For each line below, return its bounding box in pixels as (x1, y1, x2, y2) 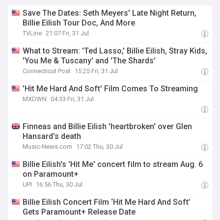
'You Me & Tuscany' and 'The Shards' (23, 56, 156, 65)
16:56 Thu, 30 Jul (36, 181, 83, 188)
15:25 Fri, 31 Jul (75, 67, 118, 75)
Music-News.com (23, 143, 73, 150)
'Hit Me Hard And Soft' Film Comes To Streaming (23, 84, 198, 93)
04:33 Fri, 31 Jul (51, 95, 94, 103)
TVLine (23, 29, 42, 37)
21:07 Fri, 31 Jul (46, 29, 89, 37)
